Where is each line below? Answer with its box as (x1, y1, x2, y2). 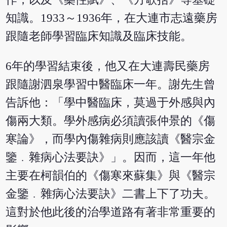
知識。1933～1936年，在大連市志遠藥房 (6, 11, 218, 24)
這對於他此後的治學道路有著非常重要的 (6, 205, 216, 218)
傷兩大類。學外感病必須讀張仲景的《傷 (6, 114, 216, 127)
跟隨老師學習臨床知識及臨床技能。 (6, 29, 193, 43)
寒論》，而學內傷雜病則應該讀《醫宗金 (6, 132, 216, 145)
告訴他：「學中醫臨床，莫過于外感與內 (6, 96, 216, 109)
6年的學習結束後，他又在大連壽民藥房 (6, 59, 210, 72)
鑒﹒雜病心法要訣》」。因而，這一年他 (6, 150, 216, 164)
